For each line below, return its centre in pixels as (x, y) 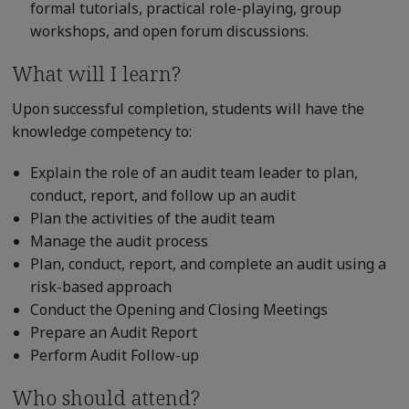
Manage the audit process (119, 241)
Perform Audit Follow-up (114, 355)
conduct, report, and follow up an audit (163, 195)
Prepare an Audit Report (113, 332)
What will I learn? (96, 73)
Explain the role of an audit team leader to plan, (194, 172)
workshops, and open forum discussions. (169, 31)
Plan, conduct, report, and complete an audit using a (208, 263)
